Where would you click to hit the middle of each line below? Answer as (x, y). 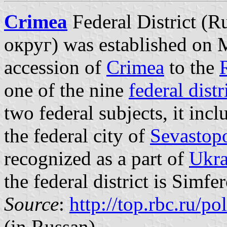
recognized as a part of (97, 158)
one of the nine (66, 90)
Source (31, 204)
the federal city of (77, 135)
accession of (55, 67)
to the (192, 67)
